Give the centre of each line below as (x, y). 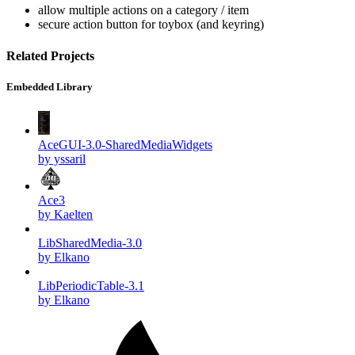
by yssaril (62, 158)
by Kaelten (65, 214)
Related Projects (50, 55)
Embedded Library (50, 86)
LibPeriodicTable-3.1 (91, 285)
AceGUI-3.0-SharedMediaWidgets (125, 144)
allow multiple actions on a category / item (143, 10)
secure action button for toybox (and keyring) (151, 25)
